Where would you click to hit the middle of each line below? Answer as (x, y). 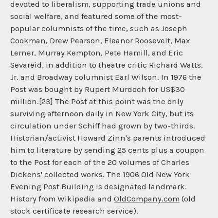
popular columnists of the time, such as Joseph (99, 29)
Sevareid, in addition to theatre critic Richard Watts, (107, 65)
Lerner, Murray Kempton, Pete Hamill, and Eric (97, 53)
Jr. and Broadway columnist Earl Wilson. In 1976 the (106, 77)
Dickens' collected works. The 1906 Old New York (100, 175)
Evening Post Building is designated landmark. (99, 187)
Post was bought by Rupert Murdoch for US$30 (98, 90)
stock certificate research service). (74, 211)
